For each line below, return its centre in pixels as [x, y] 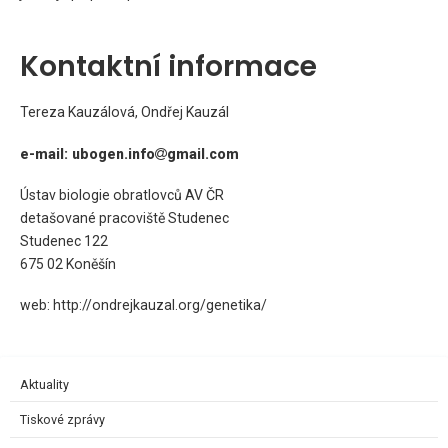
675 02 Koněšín [68, 263]
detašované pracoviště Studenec [124, 217]
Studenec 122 [64, 240]
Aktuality [44, 384]
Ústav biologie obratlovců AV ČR [122, 194]
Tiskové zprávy [62, 420]
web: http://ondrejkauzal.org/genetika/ [143, 305]
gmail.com [203, 153]
